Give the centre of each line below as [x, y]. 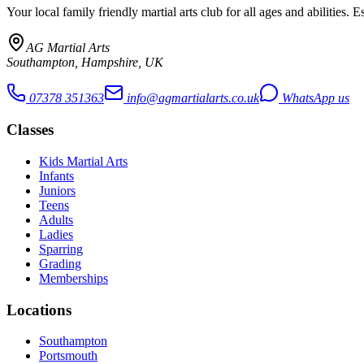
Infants [56, 175]
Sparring [61, 249]
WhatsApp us [314, 98]
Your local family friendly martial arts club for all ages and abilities [176, 12]
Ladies [56, 234]
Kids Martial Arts [83, 161]
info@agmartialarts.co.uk [193, 98]
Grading [60, 263]
